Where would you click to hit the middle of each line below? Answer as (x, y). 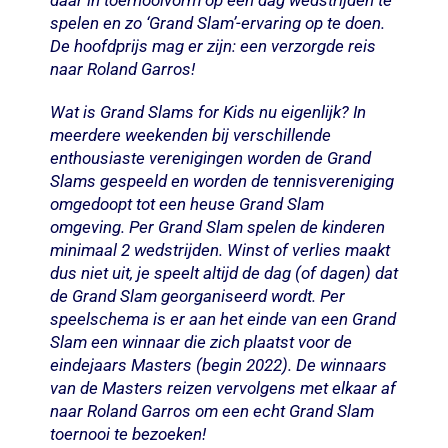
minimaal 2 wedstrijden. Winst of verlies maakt (219, 249)
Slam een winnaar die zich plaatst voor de (200, 341)
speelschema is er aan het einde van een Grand (222, 318)
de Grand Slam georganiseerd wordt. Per (197, 295)
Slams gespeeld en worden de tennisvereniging (221, 180)
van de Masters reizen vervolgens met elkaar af (222, 387)
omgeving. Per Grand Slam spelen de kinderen (217, 226)
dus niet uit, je (101, 272)
